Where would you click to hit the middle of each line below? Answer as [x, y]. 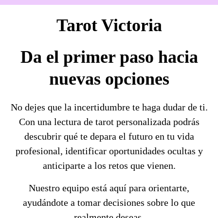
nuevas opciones [109, 79]
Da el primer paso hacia [109, 57]
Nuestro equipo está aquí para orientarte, [109, 188]
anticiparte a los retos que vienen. [109, 166]
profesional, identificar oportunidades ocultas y [109, 151]
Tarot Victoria [109, 26]
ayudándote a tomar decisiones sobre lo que [109, 203]
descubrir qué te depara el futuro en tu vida [109, 136]
